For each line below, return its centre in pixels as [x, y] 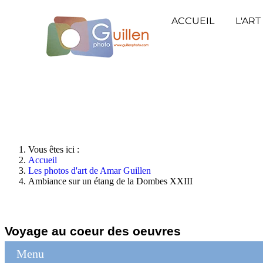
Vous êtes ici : [56, 149]
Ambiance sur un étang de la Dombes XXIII [110, 181]
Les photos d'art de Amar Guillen [90, 171]
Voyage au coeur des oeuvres [93, 231]
